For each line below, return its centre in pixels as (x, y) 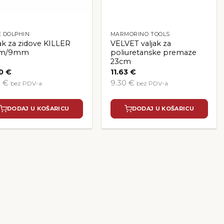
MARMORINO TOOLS (140, 34)
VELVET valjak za (140, 44)
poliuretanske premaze (153, 53)
